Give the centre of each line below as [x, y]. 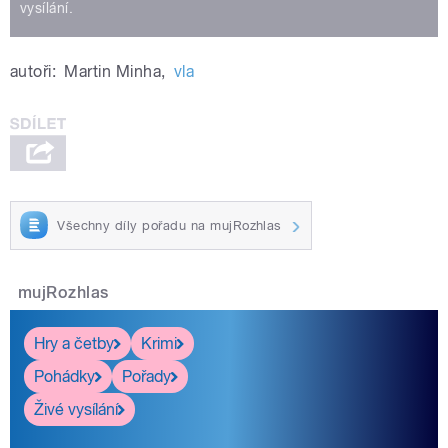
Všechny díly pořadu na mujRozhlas [169, 225]
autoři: [33, 71]
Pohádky [64, 376]
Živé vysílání [76, 409]
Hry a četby [74, 343]
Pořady [146, 376]
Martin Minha [113, 71]
